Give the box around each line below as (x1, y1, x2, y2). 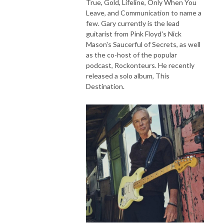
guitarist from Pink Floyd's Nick (86, 29, 181, 38)
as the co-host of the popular (86, 50, 177, 59)
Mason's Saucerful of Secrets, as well (86, 39, 200, 48)
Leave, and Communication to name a (86, 8, 201, 17)
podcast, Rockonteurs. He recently (86, 60, 194, 69)
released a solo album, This (86, 71, 169, 80)
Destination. (86, 81, 126, 90)
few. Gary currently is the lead (86, 18, 179, 27)
